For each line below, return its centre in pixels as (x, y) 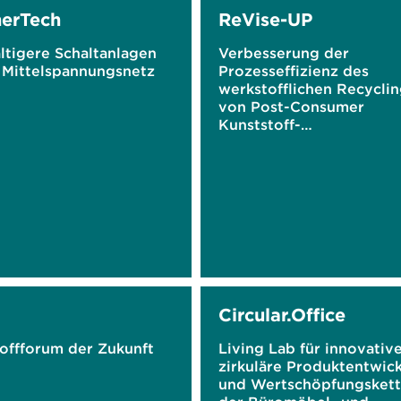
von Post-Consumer (291, 107)
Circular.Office (282, 315)
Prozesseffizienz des (294, 71)
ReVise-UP (265, 19)
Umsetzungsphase (285, 196)
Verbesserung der (284, 53)
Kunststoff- (260, 124)
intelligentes (264, 160)
